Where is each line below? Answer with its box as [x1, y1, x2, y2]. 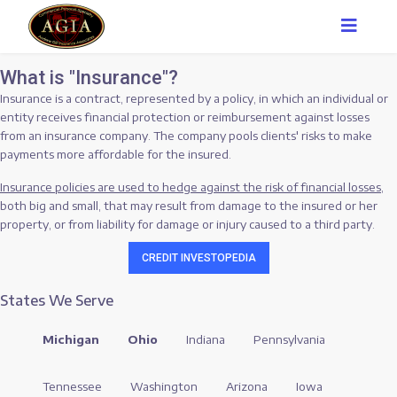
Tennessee [43, 379, 102, 393]
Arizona [226, 379, 268, 393]
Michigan [43, 332, 99, 346]
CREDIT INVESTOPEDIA [141, 252, 256, 264]
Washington [130, 379, 198, 393]
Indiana [186, 332, 225, 346]
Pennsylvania [253, 332, 325, 346]
